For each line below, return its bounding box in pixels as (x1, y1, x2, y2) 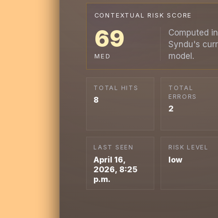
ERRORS (168, 92, 198, 100)
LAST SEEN (93, 143, 134, 151)
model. (168, 51, 194, 61)
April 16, (93, 154, 126, 164)
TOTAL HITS (93, 84, 139, 91)
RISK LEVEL (168, 143, 209, 151)
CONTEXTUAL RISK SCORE (94, 12, 192, 19)
